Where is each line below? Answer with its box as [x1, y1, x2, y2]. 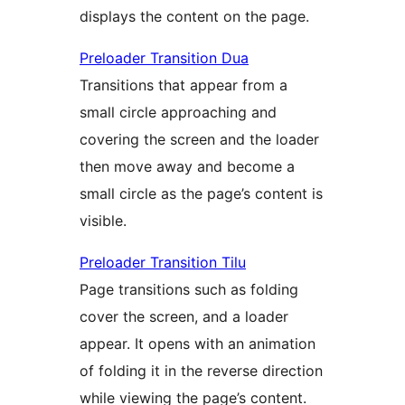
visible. [80, 211, 127, 230]
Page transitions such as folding [80, 279, 298, 298]
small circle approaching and [80, 102, 277, 121]
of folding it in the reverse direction [80, 361, 323, 380]
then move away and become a [80, 156, 295, 175]
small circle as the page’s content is [80, 184, 323, 202]
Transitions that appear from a [80, 75, 287, 94]
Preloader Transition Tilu [80, 252, 246, 271]
